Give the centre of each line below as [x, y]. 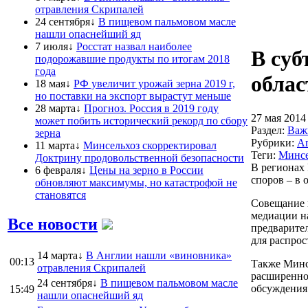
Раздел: [269, 130]
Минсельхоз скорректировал [150, 145]
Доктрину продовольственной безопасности [140, 157]
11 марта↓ [58, 145]
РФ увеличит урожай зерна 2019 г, [154, 83]
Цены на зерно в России [146, 170]
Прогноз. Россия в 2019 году [151, 108]
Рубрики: [274, 142]
